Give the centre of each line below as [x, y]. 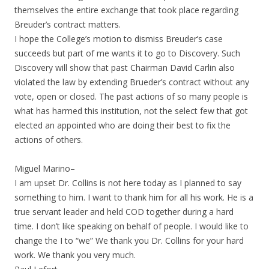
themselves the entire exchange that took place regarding [126, 10]
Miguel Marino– [45, 168]
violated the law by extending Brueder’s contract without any [132, 82]
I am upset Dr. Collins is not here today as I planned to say [128, 183]
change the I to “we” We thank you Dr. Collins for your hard [129, 240]
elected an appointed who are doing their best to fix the [122, 125]
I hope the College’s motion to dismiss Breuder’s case [119, 39]
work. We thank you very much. [75, 255]
